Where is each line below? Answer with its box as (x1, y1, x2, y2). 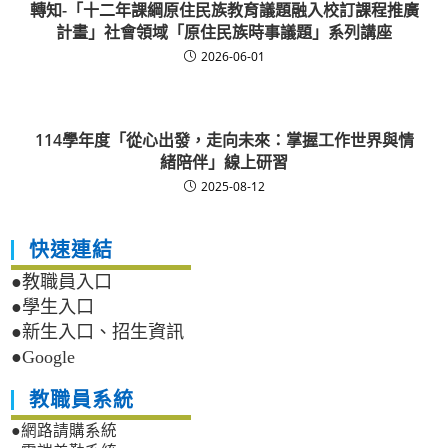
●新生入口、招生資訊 (11, 322, 185, 343)
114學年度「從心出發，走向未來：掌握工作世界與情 (34, 129, 414, 152)
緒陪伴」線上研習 (160, 151, 288, 174)
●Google (11, 347, 76, 368)
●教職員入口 (11, 272, 113, 293)
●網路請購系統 (11, 422, 118, 440)
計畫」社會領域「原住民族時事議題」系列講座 (56, 21, 392, 44)
